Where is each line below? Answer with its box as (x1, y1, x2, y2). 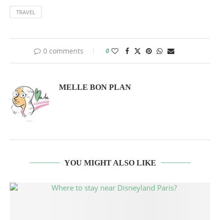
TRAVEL (16, 8, 35, 16)
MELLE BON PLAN (59, 83, 131, 92)
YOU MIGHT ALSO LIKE (64, 159, 156, 167)
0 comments (43, 46, 83, 56)
